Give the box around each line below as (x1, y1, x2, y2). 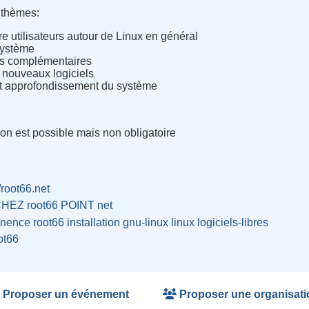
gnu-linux (123, 216, 169, 228)
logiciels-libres (197, 216, 269, 228)
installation (67, 216, 121, 228)
